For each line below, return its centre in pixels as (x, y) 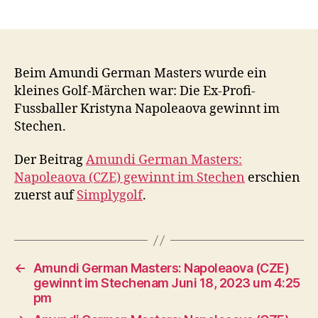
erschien (273, 178)
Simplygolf (110, 196)
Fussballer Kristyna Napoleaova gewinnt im (147, 109)
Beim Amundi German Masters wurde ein (141, 73)
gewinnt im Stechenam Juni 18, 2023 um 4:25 (166, 283)
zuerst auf (45, 196)
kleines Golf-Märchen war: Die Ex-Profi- (135, 91)
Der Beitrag (50, 160)
